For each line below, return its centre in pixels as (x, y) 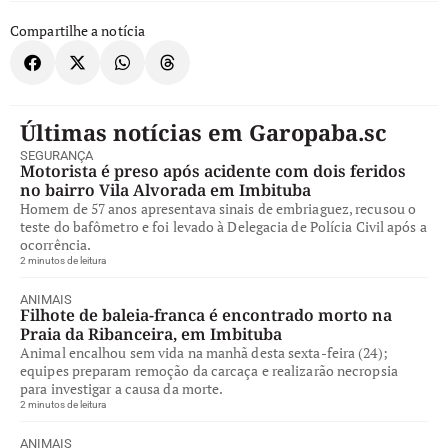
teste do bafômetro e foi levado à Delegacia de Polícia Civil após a (223, 226)
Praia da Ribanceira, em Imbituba (151, 333)
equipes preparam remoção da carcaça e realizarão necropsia (209, 370)
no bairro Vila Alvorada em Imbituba (165, 189)
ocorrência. (56, 244)
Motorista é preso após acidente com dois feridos (213, 170)
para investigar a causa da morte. (122, 388)
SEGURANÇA (56, 155)
